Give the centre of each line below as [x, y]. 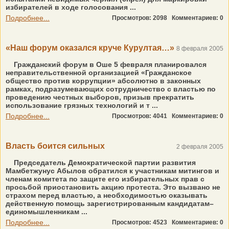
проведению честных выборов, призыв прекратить [100, 97]
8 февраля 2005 [200, 49]
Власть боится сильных [55, 146]
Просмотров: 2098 [142, 18]
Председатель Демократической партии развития [104, 163]
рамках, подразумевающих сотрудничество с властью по [111, 89]
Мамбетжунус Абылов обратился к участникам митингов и [112, 171]
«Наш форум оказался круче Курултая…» [90, 48]
